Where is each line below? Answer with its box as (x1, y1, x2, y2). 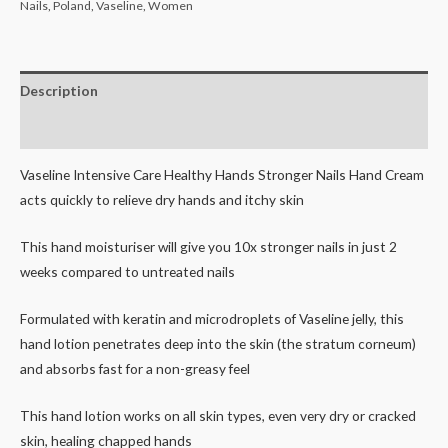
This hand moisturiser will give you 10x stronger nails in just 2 (20, 238, 397, 256)
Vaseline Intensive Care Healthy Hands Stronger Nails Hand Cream (20, 166, 424, 184)
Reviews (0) (20, 120, 94, 138)
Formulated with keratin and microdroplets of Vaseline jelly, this (20, 310, 404, 327)
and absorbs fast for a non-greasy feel (20, 360, 250, 377)
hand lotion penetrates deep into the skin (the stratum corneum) (20, 335, 416, 352)
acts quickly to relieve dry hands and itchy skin (20, 191, 304, 209)
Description (20, 82, 98, 100)
